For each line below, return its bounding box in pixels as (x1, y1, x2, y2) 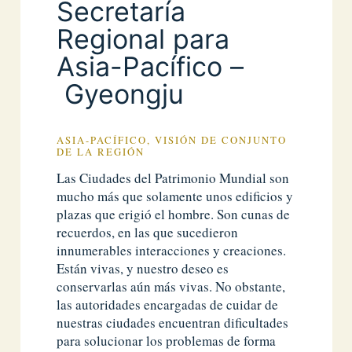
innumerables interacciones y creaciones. (57, 241, 287, 260)
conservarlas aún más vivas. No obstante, (57, 277, 286, 296)
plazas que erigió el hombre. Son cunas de (57, 205, 291, 224)
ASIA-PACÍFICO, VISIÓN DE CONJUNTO (57, 133, 288, 147)
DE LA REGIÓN (57, 145, 145, 159)
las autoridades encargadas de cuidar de (57, 295, 279, 314)
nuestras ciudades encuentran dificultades (57, 313, 289, 332)
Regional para (57, 22, 230, 55)
